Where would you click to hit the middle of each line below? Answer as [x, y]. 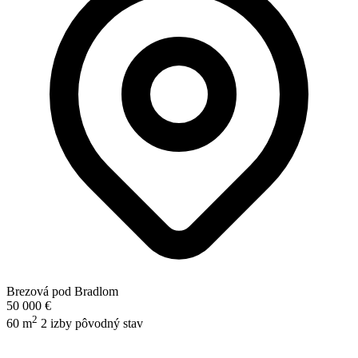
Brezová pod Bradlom [62, 291]
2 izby [58, 324]
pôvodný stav [109, 324]
